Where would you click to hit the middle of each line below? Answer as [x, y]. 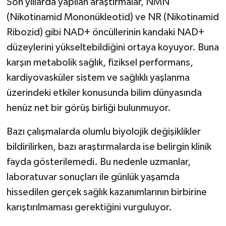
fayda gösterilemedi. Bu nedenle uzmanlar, [98, 162]
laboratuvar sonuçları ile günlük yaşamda [93, 177]
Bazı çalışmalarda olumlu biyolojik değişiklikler [103, 131]
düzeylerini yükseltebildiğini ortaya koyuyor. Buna [112, 47]
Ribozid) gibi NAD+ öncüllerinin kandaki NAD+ [105, 32]
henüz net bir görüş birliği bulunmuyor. [89, 108]
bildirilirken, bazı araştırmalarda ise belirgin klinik [109, 147]
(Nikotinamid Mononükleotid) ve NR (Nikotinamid [112, 17]
